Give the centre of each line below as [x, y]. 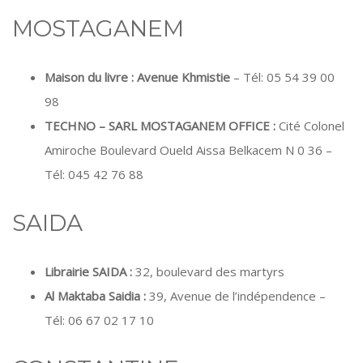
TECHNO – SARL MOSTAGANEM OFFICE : [162, 126]
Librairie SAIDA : [90, 271]
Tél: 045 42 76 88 [94, 174]
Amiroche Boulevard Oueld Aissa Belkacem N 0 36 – [188, 150]
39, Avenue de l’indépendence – [237, 296]
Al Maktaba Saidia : [97, 296]
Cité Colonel [312, 126]
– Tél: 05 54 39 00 [282, 77]
